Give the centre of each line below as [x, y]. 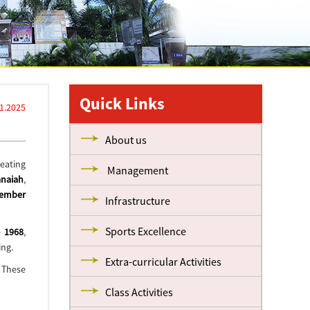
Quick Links [122, 103]
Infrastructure [138, 201]
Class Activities [139, 292]
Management [137, 170]
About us [126, 140]
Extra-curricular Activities [164, 262]
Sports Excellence [146, 231]
